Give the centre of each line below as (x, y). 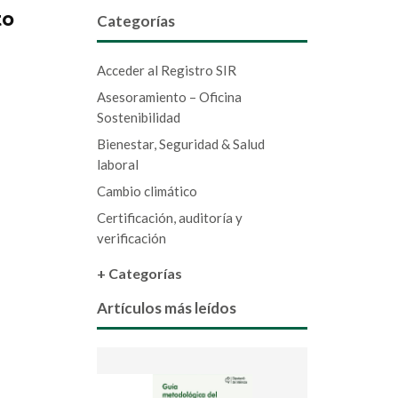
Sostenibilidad (138, 118)
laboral (117, 165)
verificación (131, 239)
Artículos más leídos (166, 308)
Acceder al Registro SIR (166, 71)
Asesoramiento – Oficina (169, 97)
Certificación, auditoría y (169, 218)
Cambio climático (147, 191)
